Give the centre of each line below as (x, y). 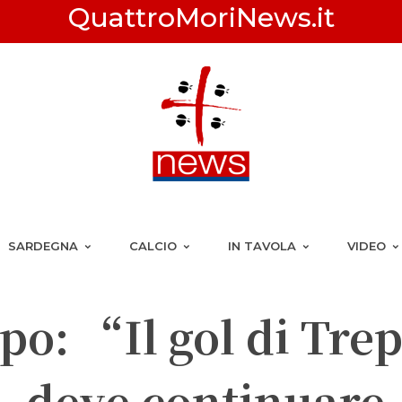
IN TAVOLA (262, 246)
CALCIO (153, 246)
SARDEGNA (43, 246)
